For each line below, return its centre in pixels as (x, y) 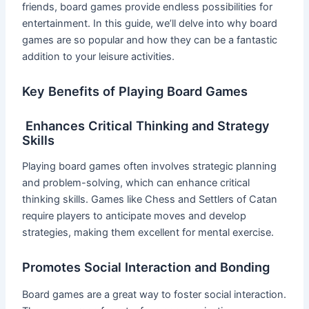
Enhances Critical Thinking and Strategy (146, 125)
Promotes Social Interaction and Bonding (146, 267)
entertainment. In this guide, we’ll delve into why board (150, 23)
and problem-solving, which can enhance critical (136, 182)
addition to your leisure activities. (99, 56)
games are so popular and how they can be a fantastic (150, 40)
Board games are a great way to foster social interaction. (154, 294)
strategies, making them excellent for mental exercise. (148, 232)
